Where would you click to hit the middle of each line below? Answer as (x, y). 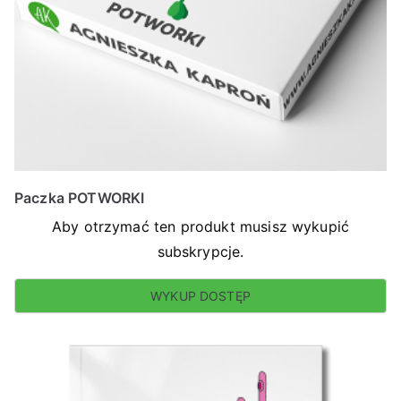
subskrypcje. (200, 252)
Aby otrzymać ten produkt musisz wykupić (200, 226)
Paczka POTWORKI (80, 198)
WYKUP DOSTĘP (200, 296)
